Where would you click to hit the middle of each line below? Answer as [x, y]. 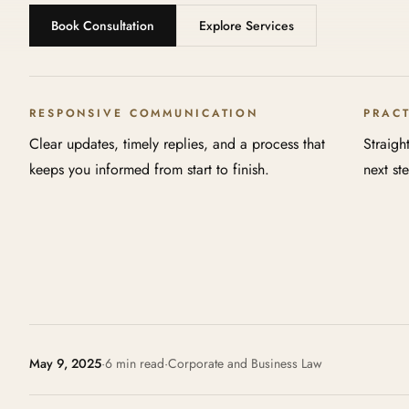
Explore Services [246, 25]
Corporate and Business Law [245, 363]
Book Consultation [103, 25]
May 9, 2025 [65, 363]
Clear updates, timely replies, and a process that [177, 143]
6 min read [135, 363]
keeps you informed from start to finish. [149, 169]
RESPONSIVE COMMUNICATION [144, 113]
